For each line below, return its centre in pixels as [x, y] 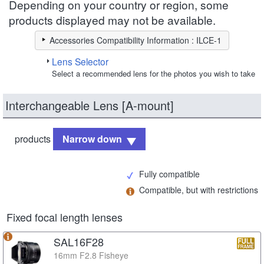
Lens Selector [80, 61]
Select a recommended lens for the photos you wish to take [154, 73]
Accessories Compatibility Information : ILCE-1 [136, 40]
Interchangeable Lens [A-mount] [90, 105]
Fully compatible [169, 174]
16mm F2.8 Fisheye [91, 255]
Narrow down [92, 138]
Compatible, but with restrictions [199, 189]
